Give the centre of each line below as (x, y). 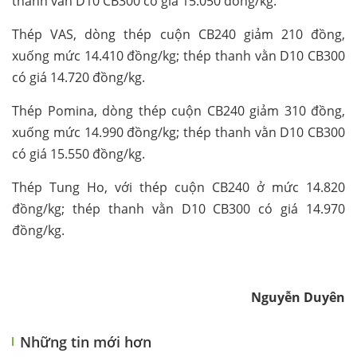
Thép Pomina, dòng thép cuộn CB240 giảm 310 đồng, (178, 111)
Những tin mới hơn (86, 342)
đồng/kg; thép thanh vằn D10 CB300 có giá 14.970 (178, 209)
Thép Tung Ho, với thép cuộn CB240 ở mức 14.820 (178, 188)
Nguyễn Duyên (298, 298)
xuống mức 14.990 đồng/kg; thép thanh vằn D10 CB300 (178, 133)
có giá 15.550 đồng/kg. (78, 154)
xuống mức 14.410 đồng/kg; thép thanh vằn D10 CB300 (178, 56)
